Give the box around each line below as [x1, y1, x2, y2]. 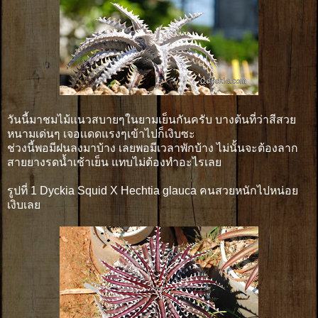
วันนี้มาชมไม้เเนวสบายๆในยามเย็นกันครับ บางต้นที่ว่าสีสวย [7, 113, 296, 126]
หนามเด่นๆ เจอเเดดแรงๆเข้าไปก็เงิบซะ [7, 127, 195, 140]
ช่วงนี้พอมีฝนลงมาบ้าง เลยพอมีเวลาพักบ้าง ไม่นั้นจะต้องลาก [7, 141, 298, 154]
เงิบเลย [7, 198, 40, 211]
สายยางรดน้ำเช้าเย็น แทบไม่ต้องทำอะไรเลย [7, 155, 221, 168]
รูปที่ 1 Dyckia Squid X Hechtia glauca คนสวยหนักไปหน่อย [7, 184, 298, 197]
